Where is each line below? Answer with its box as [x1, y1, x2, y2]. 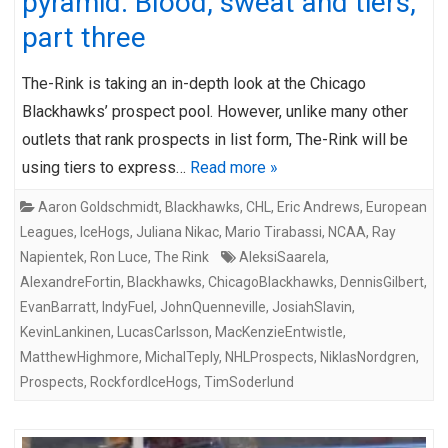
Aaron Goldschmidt [38, 198, 159, 215]
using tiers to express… [22, 157, 190, 177]
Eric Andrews [277, 198, 360, 215]
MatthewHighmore [20, 348, 139, 365]
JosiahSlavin [272, 298, 352, 315]
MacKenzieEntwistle [215, 323, 343, 340]
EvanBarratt [20, 298, 96, 315]
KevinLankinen [20, 323, 111, 340]
